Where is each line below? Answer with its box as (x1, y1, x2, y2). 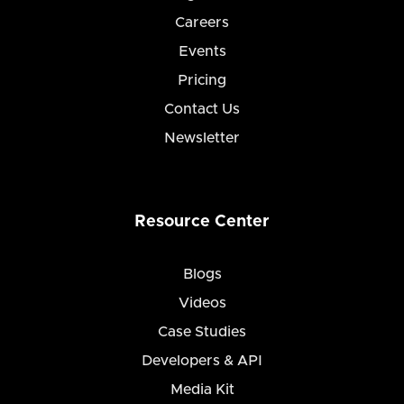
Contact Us (164, 102, 240, 117)
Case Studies (158, 325, 246, 340)
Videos (178, 296, 226, 311)
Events (178, 44, 226, 60)
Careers (175, 15, 229, 31)
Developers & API (142, 353, 262, 369)
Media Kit (170, 382, 234, 398)
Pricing (178, 73, 226, 88)
